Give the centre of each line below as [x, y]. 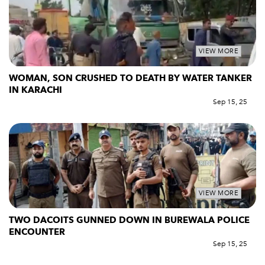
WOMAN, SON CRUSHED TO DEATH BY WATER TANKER [130, 78]
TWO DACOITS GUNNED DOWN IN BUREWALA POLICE [129, 220]
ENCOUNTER [37, 232]
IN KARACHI [35, 90]
